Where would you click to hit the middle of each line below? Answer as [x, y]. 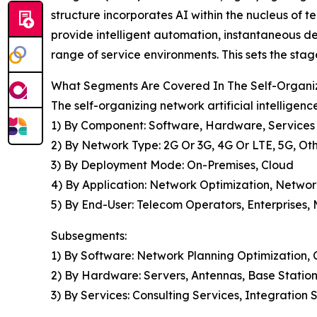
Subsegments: [89, 236]
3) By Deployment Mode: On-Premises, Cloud [172, 165]
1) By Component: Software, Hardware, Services [183, 126]
